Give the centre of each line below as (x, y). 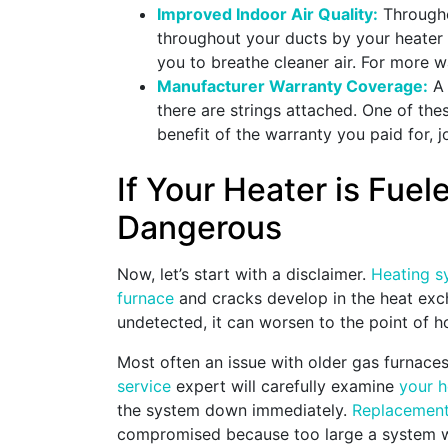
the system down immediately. (234, 410)
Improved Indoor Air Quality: (267, 14)
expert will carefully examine (285, 386)
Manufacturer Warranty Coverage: (292, 86)
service (144, 386)
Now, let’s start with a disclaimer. (244, 274)
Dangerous (199, 228)
